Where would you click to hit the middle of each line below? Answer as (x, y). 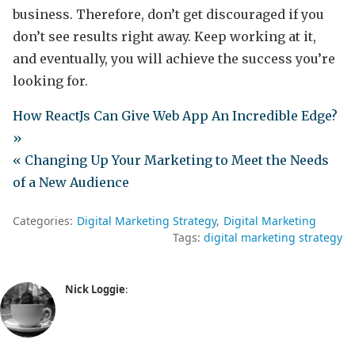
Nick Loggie (95, 289)
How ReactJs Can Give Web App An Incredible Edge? (175, 115)
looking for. (50, 80)
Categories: (43, 220)
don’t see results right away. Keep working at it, (164, 36)
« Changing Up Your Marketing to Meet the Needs (171, 160)
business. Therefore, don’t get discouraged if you (168, 14)
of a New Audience (71, 182)
